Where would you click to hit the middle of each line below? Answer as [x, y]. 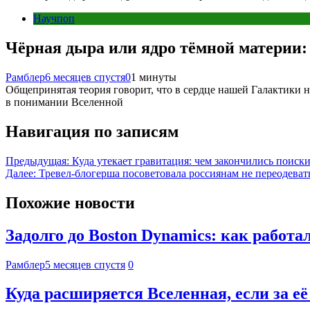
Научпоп [54, 19]
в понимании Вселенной [64, 102]
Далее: [21, 173]
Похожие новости [70, 202]
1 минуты [154, 77]
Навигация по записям [92, 131]
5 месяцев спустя [85, 264]
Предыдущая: [37, 161]
